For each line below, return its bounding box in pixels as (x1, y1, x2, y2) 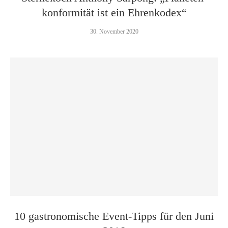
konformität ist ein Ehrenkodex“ (41, 6, 187, 19)
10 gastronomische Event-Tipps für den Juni (14, 210, 214, 222)
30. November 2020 (90, 28, 138, 35)
